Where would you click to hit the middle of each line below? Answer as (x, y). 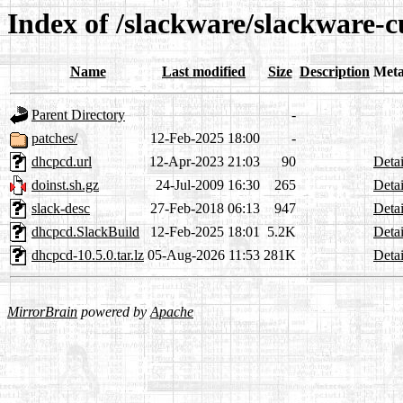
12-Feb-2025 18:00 (205, 139)
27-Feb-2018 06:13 (205, 209)
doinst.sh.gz (65, 185)
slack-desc (61, 209)
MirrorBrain (42, 312)
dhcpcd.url (62, 162)
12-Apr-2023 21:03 (205, 162)
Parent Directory (78, 115)
